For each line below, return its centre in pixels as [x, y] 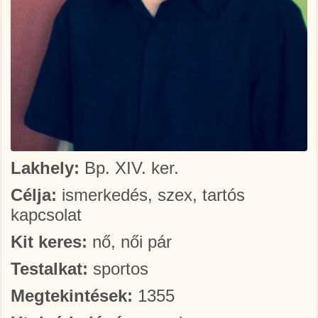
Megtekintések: [72, 296]
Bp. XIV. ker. [129, 168]
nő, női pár [130, 242]
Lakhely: [45, 168]
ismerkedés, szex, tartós [151, 195]
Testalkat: [49, 269]
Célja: [34, 195]
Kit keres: [49, 242]
